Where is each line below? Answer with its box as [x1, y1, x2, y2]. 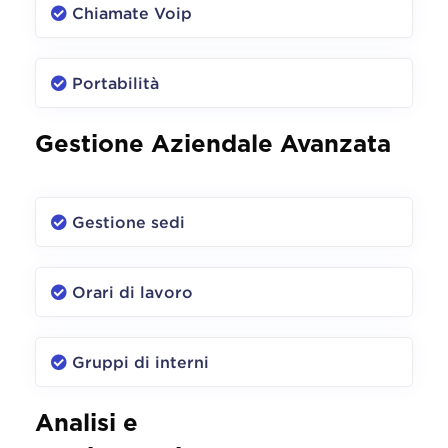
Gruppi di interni [72, 352, 209, 371]
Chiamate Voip [72, 3, 192, 22]
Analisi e [35, 411, 138, 436]
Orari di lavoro [72, 282, 193, 301]
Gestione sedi [72, 212, 185, 231]
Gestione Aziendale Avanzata [35, 132, 391, 157]
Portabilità [72, 73, 159, 92]
